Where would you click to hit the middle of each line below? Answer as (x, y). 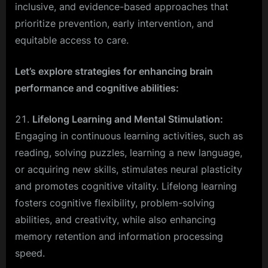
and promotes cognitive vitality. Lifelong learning (126, 186)
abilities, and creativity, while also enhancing (115, 220)
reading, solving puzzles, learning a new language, (129, 153)
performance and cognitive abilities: (97, 88)
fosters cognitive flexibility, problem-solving (115, 203)
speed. (30, 253)
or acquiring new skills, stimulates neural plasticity (129, 170)
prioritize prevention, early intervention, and (114, 24)
